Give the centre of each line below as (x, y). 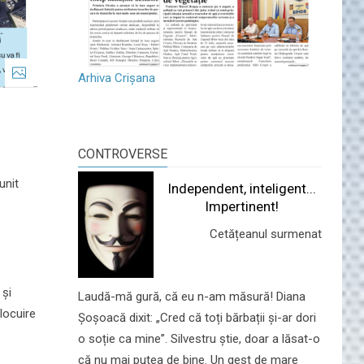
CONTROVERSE (123, 154)
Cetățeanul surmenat (265, 234)
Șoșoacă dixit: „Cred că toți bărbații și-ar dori (197, 317)
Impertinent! (242, 206)
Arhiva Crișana (117, 78)
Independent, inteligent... (242, 188)
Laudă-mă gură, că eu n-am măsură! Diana (192, 296)
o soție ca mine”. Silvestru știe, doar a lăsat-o (199, 338)
